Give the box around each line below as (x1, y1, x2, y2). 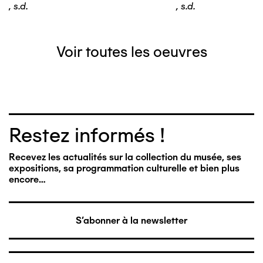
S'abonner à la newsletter (76, 215, 187, 227)
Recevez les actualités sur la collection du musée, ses (9, 151, 241, 163)
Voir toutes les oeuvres (56, 42, 207, 60)
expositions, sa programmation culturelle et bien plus (9, 162, 240, 174)
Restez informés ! (9, 123, 165, 147)
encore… (9, 173, 46, 185)
